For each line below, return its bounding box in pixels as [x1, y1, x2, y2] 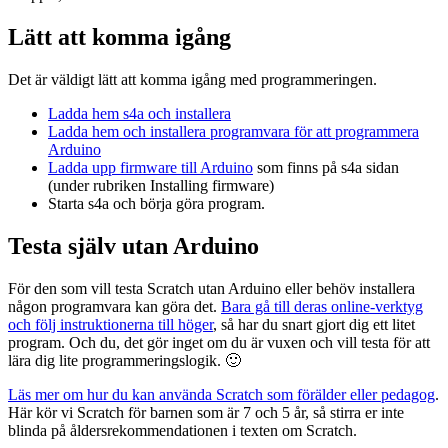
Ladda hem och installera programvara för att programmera [48, 122, 419, 140]
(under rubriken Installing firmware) [48, 176, 274, 194]
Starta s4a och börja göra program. [48, 194, 265, 212]
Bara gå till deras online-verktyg [221, 297, 423, 315]
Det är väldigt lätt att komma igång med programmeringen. [8, 70, 377, 88]
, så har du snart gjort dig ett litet [213, 315, 415, 333]
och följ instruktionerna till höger [8, 315, 213, 333]
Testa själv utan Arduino [8, 232, 259, 259]
